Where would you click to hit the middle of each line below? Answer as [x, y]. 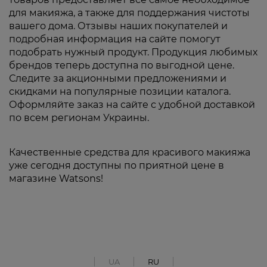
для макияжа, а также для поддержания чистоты [129, 13]
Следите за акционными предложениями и [118, 79]
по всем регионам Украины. [79, 118]
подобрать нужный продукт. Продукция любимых [133, 52]
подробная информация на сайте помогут [115, 39]
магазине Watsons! [56, 179]
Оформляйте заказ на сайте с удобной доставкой [132, 105]
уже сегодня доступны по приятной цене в [117, 166]
